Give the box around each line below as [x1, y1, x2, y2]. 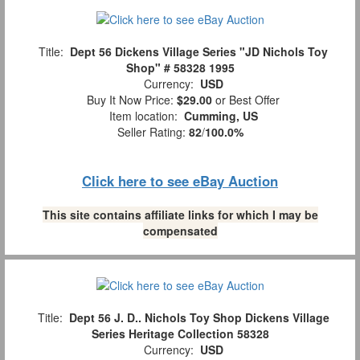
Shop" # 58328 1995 [125, 59, 235, 76]
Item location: [102, 107, 184, 124]
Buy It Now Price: [80, 91, 177, 108]
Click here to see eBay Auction [82, 170, 278, 190]
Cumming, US [183, 107, 258, 124]
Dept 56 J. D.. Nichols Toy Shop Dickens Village [68, 309, 329, 326]
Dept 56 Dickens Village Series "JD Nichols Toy [70, 43, 328, 59]
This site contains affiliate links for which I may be [42, 206, 318, 223]
